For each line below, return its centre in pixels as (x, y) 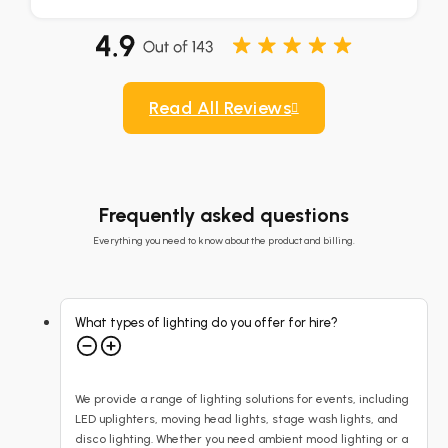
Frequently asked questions (224, 215)
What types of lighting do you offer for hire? (206, 322)
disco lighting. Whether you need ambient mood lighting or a (241, 439)
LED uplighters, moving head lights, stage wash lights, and (236, 419)
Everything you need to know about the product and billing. (224, 240)
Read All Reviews (220, 108)
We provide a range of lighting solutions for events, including (242, 399)
